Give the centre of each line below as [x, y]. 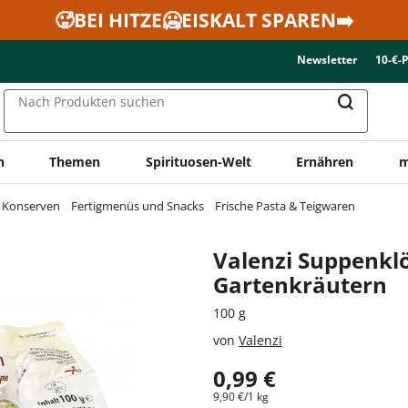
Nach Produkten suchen [92, 102]
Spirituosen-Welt [198, 161]
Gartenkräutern [300, 284]
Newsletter [327, 60]
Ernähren [325, 161]
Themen [75, 161]
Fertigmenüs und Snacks [138, 205]
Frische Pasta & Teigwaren [285, 205]
